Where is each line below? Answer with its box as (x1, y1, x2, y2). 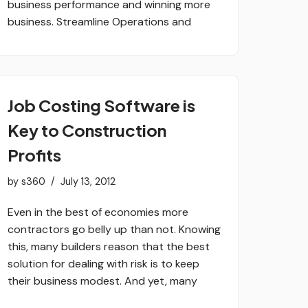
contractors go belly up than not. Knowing (8, 221, 221, 236)
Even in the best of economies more (8, 204, 188, 219)
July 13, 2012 (60, 175, 115, 188)
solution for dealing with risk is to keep (8, 256, 199, 271)
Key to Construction (8, 119, 166, 140)
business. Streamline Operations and (8, 14, 191, 29)
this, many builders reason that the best (8, 239, 210, 254)
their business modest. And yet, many (8, 273, 197, 288)
